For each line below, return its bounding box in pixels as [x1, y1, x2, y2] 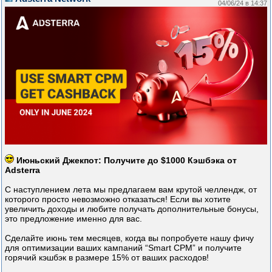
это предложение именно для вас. [5, 213, 142, 223]
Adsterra [5, 165, 40, 175]
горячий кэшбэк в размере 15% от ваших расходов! [5, 252, 209, 262]
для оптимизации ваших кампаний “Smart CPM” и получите [5, 242, 242, 253]
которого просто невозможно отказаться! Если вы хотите [5, 194, 231, 204]
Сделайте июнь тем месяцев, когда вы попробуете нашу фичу [5, 233, 254, 243]
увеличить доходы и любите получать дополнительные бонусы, [5, 203, 259, 214]
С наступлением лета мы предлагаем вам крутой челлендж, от [5, 184, 257, 194]
